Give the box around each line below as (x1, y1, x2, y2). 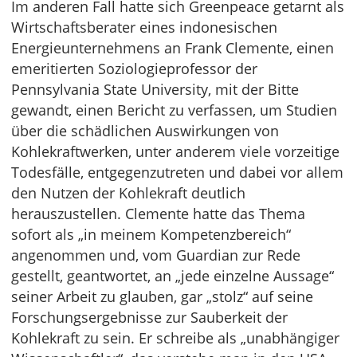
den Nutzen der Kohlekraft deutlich (11, 183, 245, 202)
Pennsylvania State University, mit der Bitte (11, 80, 299, 99)
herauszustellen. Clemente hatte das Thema (11, 204, 305, 223)
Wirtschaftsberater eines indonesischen (11, 18, 277, 37)
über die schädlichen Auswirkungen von (11, 121, 279, 140)
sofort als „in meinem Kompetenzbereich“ (11, 225, 291, 244)
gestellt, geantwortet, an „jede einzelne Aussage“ (11, 266, 334, 285)
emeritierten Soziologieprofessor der (11, 59, 257, 78)
